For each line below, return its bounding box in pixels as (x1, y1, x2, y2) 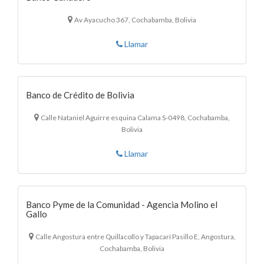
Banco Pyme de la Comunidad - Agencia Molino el (26, 199, 217, 210)
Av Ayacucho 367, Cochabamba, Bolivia (74, 15, 196, 24)
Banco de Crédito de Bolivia (26, 89, 134, 100)
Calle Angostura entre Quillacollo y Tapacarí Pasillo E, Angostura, (35, 232, 236, 241)
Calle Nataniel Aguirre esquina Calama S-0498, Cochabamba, (41, 113, 230, 122)
